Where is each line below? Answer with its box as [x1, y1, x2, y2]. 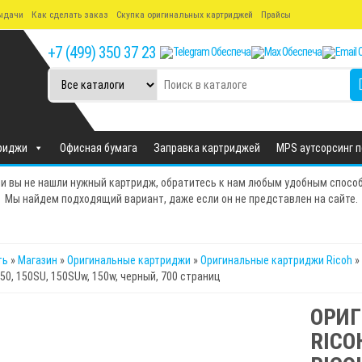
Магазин [18, 254, 57, 267]
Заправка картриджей [154, 141, 260, 155]
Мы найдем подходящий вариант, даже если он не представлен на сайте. [4, 192, 358, 206]
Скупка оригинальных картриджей [116, 9, 253, 20]
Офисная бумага [60, 141, 137, 155]
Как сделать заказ [32, 9, 108, 20]
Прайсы [261, 9, 291, 20]
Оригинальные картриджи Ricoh [200, 254, 352, 267]
